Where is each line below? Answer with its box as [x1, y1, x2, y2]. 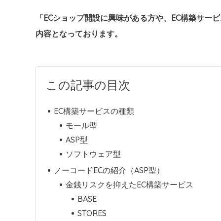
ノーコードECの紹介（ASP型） [54, 165, 164, 175]
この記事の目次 [46, 77, 130, 92]
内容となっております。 [36, 28, 122, 38]
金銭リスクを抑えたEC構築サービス [66, 179, 193, 189]
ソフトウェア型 [66, 148, 121, 159]
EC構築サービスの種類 [54, 106, 134, 116]
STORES [77, 208, 107, 218]
